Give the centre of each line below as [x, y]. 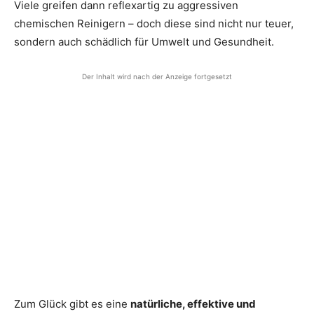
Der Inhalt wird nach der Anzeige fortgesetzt [157, 76]
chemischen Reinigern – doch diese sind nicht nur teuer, [154, 23]
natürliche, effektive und [193, 303]
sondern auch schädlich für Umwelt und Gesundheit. [144, 41]
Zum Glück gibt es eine [72, 303]
